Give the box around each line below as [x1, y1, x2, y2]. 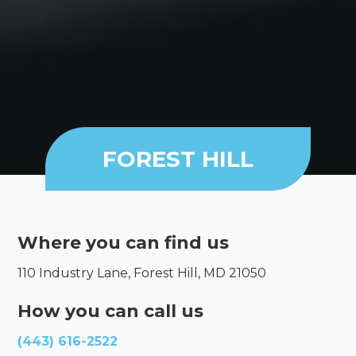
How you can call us [17, 300, 204, 323]
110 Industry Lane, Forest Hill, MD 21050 [17, 265, 267, 281]
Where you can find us [17, 232, 230, 254]
